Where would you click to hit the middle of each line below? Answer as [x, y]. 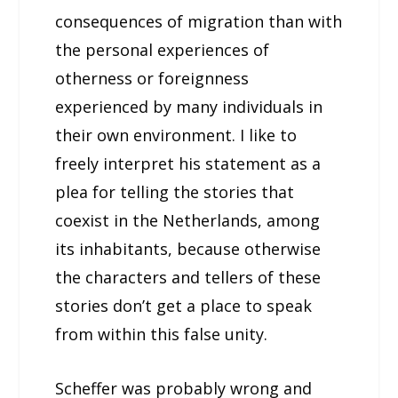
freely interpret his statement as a [188, 163]
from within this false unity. [162, 334]
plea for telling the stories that [175, 191]
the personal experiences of [163, 49]
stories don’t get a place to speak [184, 305]
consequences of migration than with [199, 21]
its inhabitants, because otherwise [188, 248]
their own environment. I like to [176, 135]
